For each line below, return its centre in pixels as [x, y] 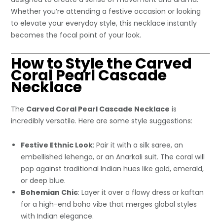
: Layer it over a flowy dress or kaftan [141, 192]
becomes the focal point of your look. [76, 35]
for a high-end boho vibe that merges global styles [109, 204]
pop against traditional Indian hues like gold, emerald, [112, 168]
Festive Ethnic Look [57, 145]
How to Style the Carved [102, 63]
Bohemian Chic [50, 192]
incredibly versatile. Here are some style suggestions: [102, 121]
